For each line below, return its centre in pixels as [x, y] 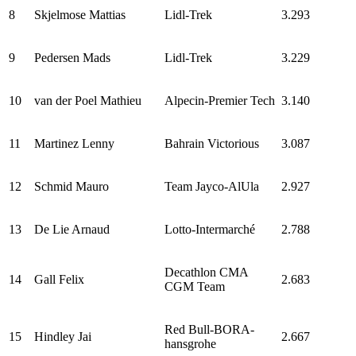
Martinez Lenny [74, 143]
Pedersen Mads [72, 57]
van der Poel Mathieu [88, 100]
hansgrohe [190, 343]
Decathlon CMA [206, 272]
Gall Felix [59, 279]
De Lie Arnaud [72, 229]
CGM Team [195, 286]
